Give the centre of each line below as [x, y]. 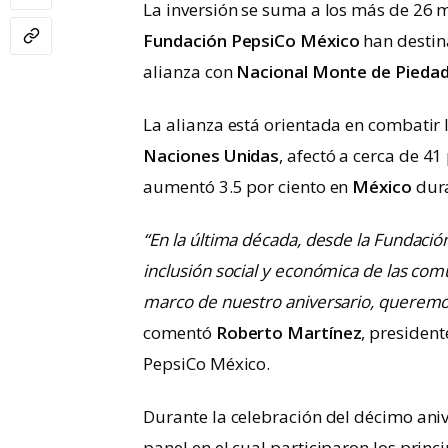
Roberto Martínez [288, 333]
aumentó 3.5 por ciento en [248, 187]
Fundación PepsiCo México [251, 41]
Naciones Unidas [211, 156]
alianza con [188, 72]
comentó [179, 333]
